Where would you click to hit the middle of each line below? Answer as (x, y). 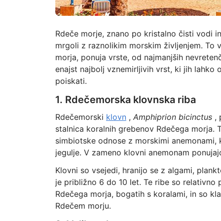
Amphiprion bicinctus (172, 117)
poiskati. (71, 81)
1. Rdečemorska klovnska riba (125, 100)
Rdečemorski (80, 117)
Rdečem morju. (83, 206)
